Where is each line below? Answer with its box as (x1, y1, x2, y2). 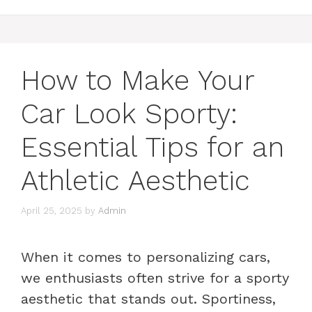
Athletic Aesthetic (21, 164, 250, 197)
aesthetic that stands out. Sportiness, (21, 290, 276, 307)
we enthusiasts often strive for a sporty (21, 269, 289, 286)
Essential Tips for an (21, 131, 284, 164)
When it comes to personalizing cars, (21, 248, 270, 265)
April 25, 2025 (21, 205, 82, 216)
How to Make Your (21, 64, 254, 97)
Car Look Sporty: (21, 97, 237, 130)
